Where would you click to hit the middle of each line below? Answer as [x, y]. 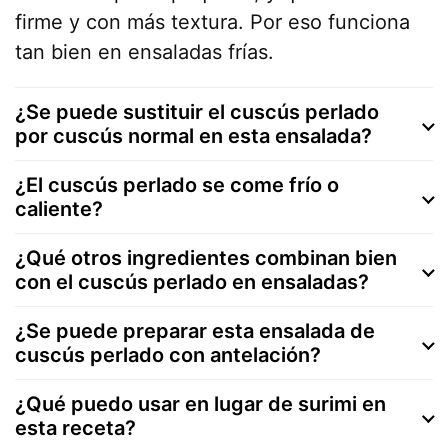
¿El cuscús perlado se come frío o [177, 184]
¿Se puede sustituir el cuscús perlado [197, 111]
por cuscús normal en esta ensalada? [193, 135]
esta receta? [75, 427]
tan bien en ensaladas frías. [144, 51]
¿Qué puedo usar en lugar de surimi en [200, 403]
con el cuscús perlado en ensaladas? [192, 281]
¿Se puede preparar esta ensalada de [195, 330]
